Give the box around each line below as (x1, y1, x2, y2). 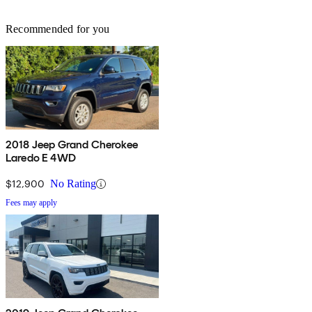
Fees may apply (6, 198, 57, 208)
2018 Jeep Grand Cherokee (6, 138, 138, 152)
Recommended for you (6, 23, 110, 36)
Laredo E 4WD (6, 151, 76, 165)
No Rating (50, 178, 96, 190)
